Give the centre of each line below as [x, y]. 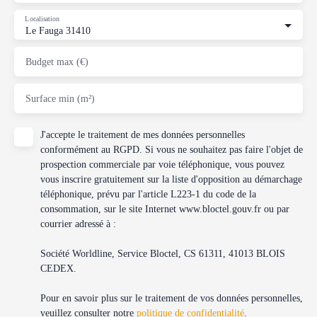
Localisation [42, 18]
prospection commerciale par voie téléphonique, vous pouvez [162, 164]
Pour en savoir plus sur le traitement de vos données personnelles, [172, 298]
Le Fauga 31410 [58, 30]
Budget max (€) [57, 61]
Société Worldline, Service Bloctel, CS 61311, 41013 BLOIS [163, 253]
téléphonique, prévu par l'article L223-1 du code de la [148, 194]
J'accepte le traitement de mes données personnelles [143, 134]
